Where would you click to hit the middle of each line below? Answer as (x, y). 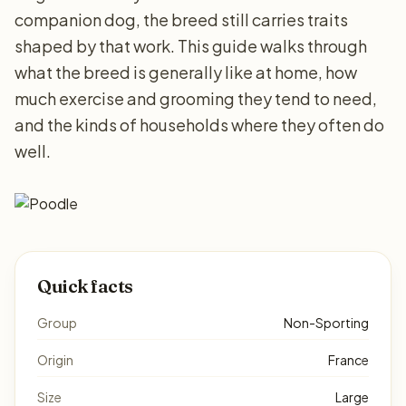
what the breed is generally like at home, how (186, 72)
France (348, 360)
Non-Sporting (326, 323)
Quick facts (85, 286)
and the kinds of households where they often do (199, 125)
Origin (55, 360)
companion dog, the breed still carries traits (181, 19)
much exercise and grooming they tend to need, (196, 98)
